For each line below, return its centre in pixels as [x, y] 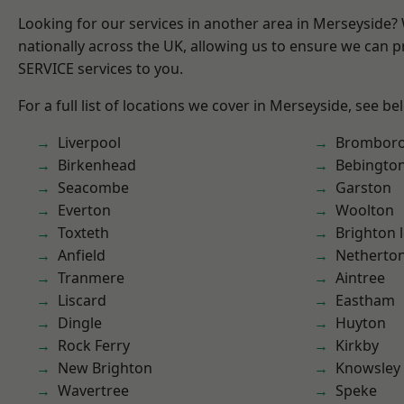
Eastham [365, 300]
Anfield [82, 255]
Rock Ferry [94, 345]
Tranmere [91, 278]
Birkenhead [97, 165]
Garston [363, 188]
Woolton [365, 210]
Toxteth [83, 233]
